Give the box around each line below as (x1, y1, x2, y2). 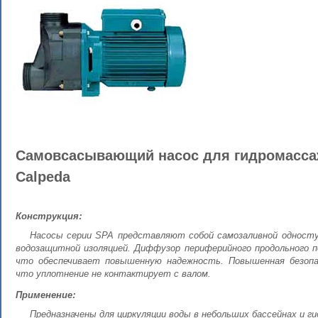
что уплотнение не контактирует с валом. (16, 268, 211, 279)
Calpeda (16, 169, 70, 185)
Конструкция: (16, 209, 82, 222)
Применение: (16, 287, 75, 301)
